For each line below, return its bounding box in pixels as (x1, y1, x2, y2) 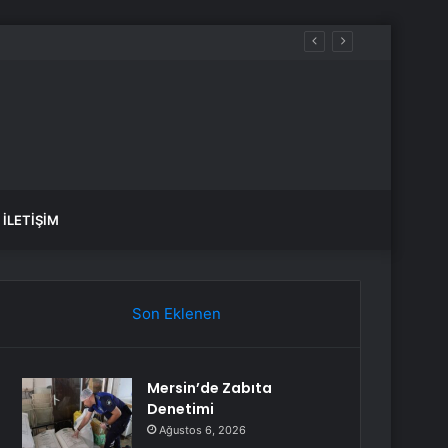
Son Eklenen (131, 304, 221, 323)
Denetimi (147, 399, 215, 419)
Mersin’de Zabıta (147, 378, 273, 398)
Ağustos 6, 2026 (159, 423, 247, 437)
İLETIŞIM (3, 212, 59, 228)
